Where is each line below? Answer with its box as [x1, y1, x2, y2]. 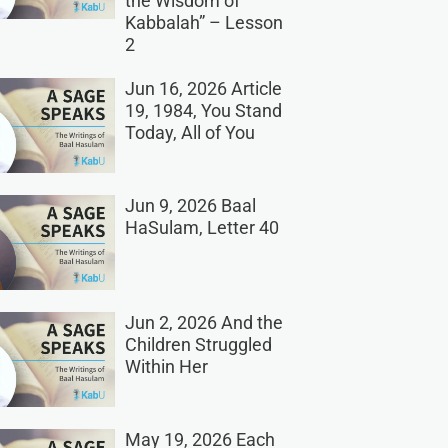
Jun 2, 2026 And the [124, 312, 283, 334]
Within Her [124, 356, 208, 378]
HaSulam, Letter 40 [124, 217, 279, 239]
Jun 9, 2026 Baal [124, 195, 256, 217]
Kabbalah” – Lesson [124, 12, 283, 34]
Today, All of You [124, 122, 255, 144]
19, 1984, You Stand [124, 100, 282, 122]
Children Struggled [124, 334, 272, 356]
